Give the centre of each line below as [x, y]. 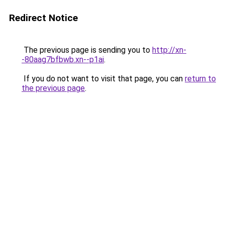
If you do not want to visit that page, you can [103, 79]
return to [200, 79]
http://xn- [169, 50]
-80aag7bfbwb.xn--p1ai [63, 60]
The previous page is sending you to [87, 50]
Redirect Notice [43, 18]
